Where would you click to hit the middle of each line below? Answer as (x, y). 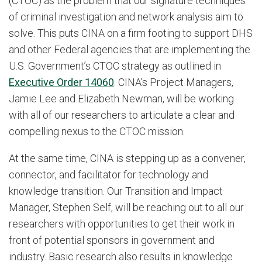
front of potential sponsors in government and (112, 240)
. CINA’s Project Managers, (174, 82)
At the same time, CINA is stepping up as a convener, (127, 158)
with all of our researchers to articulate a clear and (122, 115)
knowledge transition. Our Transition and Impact (116, 191)
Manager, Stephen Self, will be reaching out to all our (126, 208)
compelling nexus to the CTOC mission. (98, 132)
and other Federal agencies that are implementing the (130, 50)
